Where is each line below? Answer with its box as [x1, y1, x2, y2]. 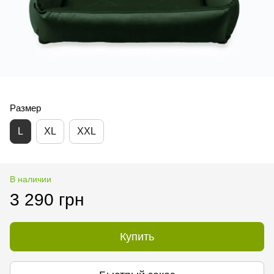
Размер [10, 102, 41, 113]
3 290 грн [10, 190, 84, 209]
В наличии [10, 174, 51, 184]
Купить [120, 230, 154, 243]
